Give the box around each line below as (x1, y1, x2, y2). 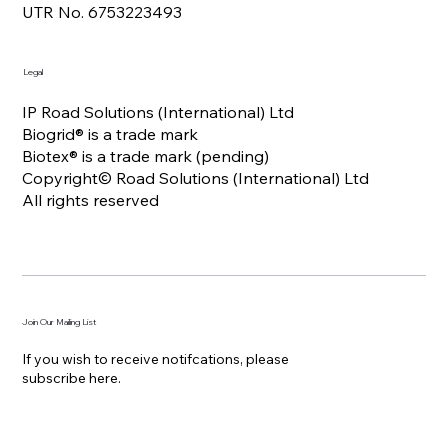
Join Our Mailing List (22, 316, 97, 327)
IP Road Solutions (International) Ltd (22, 102, 295, 123)
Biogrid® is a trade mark (22, 124, 199, 145)
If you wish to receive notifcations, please (22, 350, 290, 369)
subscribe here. (22, 369, 122, 388)
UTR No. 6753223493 (22, 2, 183, 23)
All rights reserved (22, 190, 160, 211)
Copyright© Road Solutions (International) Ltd (22, 168, 370, 189)
